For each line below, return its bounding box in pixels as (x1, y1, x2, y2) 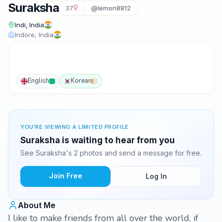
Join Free (49, 171, 82, 180)
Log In (145, 172, 167, 180)
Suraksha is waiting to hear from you (20, 135, 175, 145)
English (28, 76, 49, 85)
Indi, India (15, 21, 44, 29)
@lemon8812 (91, 4, 131, 12)
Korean (71, 76, 92, 85)
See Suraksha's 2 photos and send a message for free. (20, 149, 202, 157)
